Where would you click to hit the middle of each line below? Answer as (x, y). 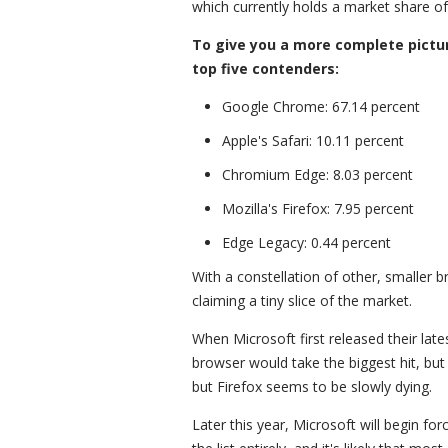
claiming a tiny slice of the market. (302, 300)
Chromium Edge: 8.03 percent (317, 174)
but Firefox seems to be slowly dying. (312, 386)
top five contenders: (265, 68)
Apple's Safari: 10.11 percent (313, 140)
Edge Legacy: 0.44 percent (306, 242)
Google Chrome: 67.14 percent (321, 106)
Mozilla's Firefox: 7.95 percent (318, 208)
